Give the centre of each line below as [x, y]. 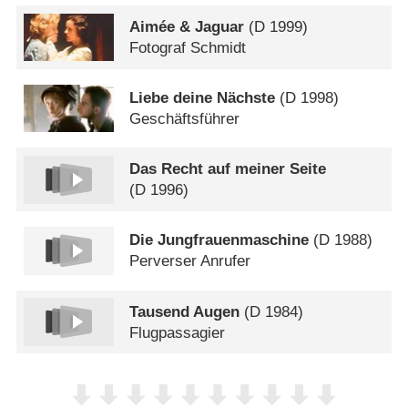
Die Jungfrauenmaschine [219, 240]
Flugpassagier [178, 332]
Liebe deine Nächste [203, 98]
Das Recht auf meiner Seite [228, 169]
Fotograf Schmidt [188, 47]
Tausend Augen [185, 311]
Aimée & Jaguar [187, 26]
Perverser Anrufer [190, 261]
